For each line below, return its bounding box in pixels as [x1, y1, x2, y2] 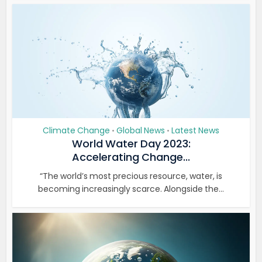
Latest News [171, 125, 219, 136]
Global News [116, 125, 165, 136]
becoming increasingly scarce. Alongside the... [38, 183, 224, 195]
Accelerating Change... [72, 150, 190, 164]
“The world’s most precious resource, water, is [40, 170, 222, 182]
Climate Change [43, 125, 110, 136]
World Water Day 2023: [71, 136, 191, 151]
